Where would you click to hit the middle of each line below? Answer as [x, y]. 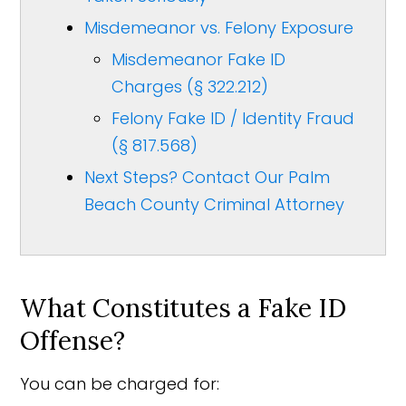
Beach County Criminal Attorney [215, 204]
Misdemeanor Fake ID [199, 59]
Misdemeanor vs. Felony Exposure [219, 27]
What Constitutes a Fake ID [184, 308]
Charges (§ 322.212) [190, 86]
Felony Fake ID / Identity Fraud [233, 118]
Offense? [73, 340]
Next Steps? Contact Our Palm [208, 177]
